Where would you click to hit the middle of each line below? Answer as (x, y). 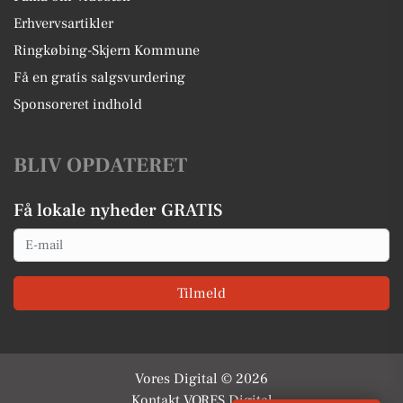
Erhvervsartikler (63, 23)
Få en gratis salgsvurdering (99, 77)
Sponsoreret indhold (78, 104)
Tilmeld (201, 293)
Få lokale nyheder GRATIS (118, 210)
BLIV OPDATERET (100, 166)
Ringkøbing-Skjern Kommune (107, 50)
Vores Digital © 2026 (201, 378)
